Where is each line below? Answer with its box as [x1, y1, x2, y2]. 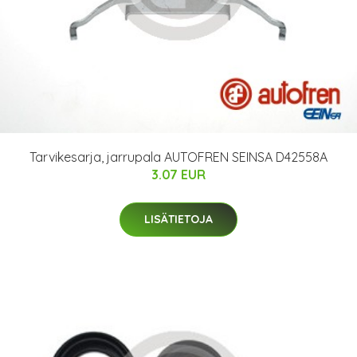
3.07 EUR [151, 166, 206, 182]
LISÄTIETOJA [144, 211, 213, 226]
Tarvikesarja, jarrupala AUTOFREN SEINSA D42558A [29, 148, 328, 165]
